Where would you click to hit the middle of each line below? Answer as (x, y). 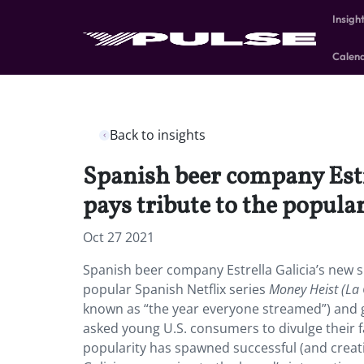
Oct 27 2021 (119, 237)
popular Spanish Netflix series (176, 289)
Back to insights (158, 135)
